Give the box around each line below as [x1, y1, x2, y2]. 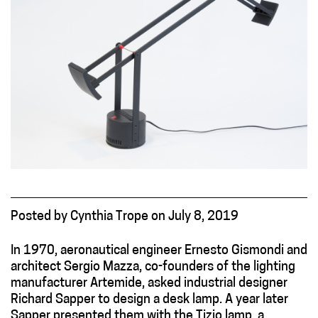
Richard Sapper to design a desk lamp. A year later [11, 293, 288, 307]
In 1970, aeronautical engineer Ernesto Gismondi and [11, 244, 307, 258]
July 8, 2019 [168, 210, 238, 224]
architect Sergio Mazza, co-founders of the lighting [11, 261, 295, 275]
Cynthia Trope [70, 210, 148, 224]
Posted [11, 210, 54, 224]
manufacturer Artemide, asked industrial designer [11, 277, 287, 291]
